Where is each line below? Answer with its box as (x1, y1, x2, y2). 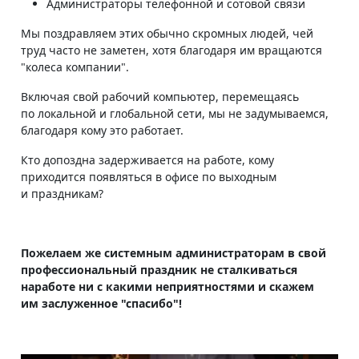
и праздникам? (21, 185, 103, 201)
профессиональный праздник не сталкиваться (21, 261, 297, 277)
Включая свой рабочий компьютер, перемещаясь (21, 88, 299, 104)
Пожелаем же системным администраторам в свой (21, 244, 326, 260)
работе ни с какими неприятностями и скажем (34, 278, 314, 294)
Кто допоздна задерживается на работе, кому (21, 151, 274, 167)
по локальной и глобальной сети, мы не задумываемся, (21, 105, 329, 121)
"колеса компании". (21, 58, 129, 75)
